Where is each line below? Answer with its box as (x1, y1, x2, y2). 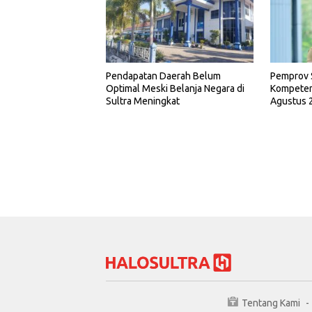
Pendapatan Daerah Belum (106, 70, 221, 82)
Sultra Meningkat (106, 95, 180, 107)
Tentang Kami (242, 297, 300, 309)
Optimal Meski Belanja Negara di (106, 83, 244, 95)
